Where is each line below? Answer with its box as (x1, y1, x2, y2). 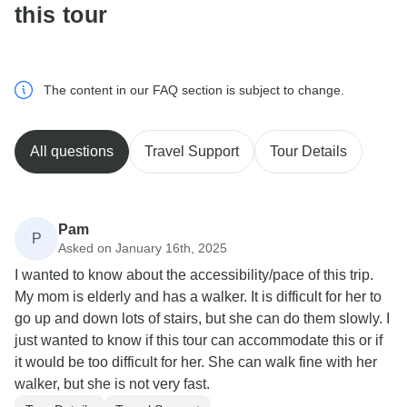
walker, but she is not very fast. (15, 376, 210, 392)
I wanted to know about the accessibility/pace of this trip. (15, 267, 373, 283)
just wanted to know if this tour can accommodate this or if (15, 333, 382, 349)
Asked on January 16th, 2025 (58, 240, 227, 255)
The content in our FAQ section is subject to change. (44, 83, 344, 98)
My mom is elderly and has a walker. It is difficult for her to (15, 289, 382, 305)
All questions (30, 144, 114, 160)
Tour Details (270, 144, 347, 160)
